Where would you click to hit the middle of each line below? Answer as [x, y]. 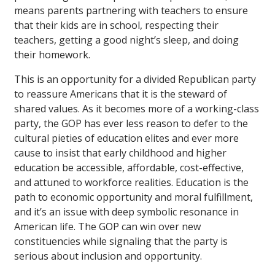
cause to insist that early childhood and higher [120, 153]
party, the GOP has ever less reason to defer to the [131, 123]
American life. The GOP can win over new [107, 226]
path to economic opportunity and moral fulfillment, [134, 197]
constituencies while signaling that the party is [121, 241]
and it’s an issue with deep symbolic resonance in [126, 211]
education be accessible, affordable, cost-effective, [129, 167]
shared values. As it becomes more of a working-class [137, 108]
